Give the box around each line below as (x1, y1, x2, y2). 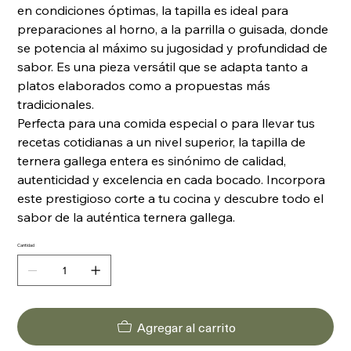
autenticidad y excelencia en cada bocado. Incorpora (17, 172, 326, 188)
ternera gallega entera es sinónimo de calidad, (17, 153, 287, 169)
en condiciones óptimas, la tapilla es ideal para (17, 2, 289, 19)
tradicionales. (17, 96, 95, 113)
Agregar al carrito (137, 317, 236, 337)
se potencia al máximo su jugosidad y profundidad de (17, 40, 328, 56)
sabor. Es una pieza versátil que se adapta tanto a (17, 59, 309, 75)
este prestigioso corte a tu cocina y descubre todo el (17, 190, 324, 207)
